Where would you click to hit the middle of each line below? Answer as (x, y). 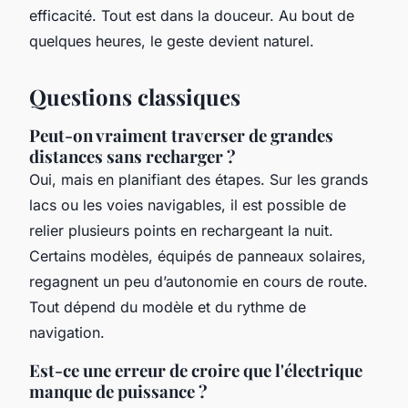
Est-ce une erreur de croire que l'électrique (196, 371)
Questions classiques (135, 97)
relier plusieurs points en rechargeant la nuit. (181, 231)
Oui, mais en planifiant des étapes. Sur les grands (199, 180)
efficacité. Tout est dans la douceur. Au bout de (192, 16)
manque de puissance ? (118, 392)
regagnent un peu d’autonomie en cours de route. (199, 282)
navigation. (67, 333)
